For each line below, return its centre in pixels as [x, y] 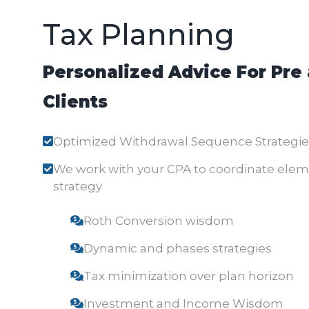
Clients [75, 102]
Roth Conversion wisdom [159, 221]
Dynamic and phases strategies [178, 248]
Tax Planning [139, 34]
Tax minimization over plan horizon [189, 276]
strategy [78, 186]
